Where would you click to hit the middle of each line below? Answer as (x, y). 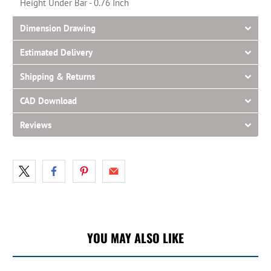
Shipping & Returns (58, 76)
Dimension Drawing (58, 28)
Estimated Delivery (57, 52)
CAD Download (49, 100)
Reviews (36, 125)
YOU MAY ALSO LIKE (135, 237)
